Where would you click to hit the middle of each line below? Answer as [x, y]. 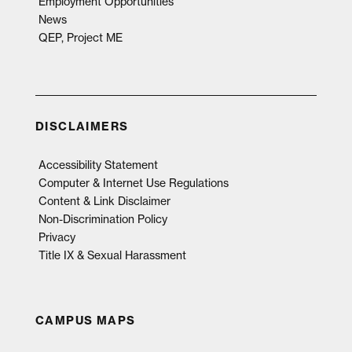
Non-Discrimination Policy [103, 219]
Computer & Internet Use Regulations [133, 183]
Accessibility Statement [98, 165]
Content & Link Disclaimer [104, 201]
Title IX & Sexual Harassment [112, 255]
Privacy [57, 237]
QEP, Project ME [80, 37]
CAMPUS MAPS [85, 320]
